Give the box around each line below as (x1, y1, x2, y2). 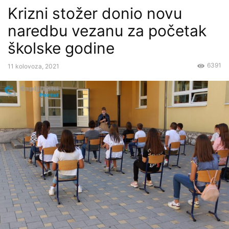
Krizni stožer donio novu (8, 4, 182, 23)
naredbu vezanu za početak (8, 21, 207, 40)
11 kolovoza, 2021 (8, 62, 59, 71)
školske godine (8, 39, 114, 58)
